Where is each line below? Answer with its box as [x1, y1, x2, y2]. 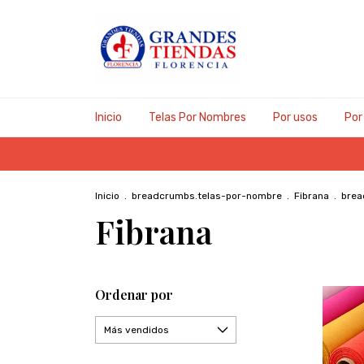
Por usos [273, 110, 318, 124]
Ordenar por [95, 286, 173, 303]
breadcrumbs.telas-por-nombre [132, 190, 282, 201]
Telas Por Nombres [149, 110, 246, 124]
